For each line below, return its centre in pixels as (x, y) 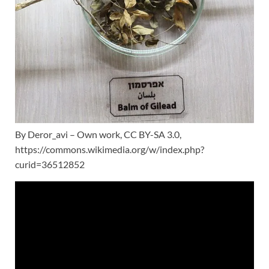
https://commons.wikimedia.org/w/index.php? (110, 149)
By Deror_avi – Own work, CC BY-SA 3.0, (98, 134)
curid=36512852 (50, 164)
